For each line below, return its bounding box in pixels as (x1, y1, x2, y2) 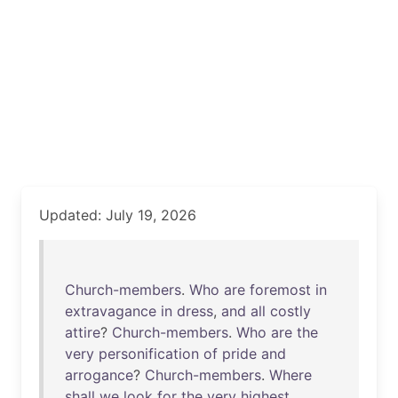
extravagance (65, 302, 156, 320)
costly (270, 302, 311, 320)
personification (99, 345, 199, 362)
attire (65, 323, 100, 341)
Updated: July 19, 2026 (39, 206, 196, 224)
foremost (250, 281, 311, 298)
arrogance (65, 366, 133, 384)
